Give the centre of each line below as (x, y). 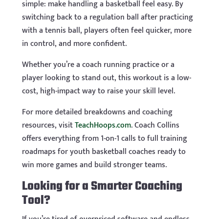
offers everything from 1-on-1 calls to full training (104, 139)
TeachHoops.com (103, 126)
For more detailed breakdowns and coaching (97, 112)
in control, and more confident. (74, 44)
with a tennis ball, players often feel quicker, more (107, 31)
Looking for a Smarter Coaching (102, 187)
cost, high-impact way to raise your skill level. (98, 91)
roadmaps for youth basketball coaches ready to (104, 152)
